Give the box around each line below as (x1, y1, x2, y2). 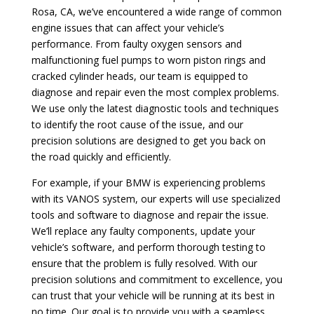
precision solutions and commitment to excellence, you (31, 272, 282, 286)
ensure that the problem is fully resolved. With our (31, 256, 257, 270)
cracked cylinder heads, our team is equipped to (31, 69, 248, 83)
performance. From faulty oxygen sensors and (31, 36, 242, 50)
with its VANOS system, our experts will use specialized (31, 191, 280, 205)
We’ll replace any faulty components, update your (31, 224, 255, 238)
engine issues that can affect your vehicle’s (31, 20, 224, 34)
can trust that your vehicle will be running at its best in (31, 288, 275, 302)
